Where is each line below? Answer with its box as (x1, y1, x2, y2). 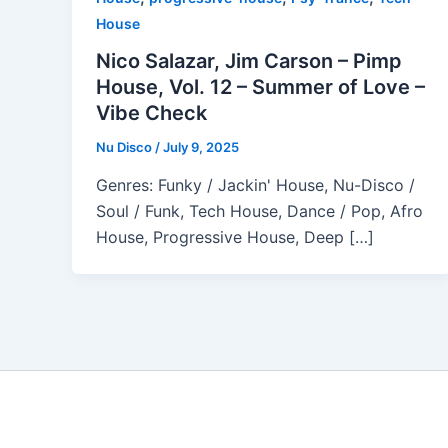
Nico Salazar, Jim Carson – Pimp (96, 49, 402, 74)
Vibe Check (96, 101, 207, 126)
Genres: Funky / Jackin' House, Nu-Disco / (96, 175, 415, 196)
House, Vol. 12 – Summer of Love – (96, 75, 425, 100)
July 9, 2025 (163, 139, 239, 156)
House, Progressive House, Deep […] (96, 227, 374, 248)
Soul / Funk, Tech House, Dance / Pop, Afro (96, 201, 423, 222)
